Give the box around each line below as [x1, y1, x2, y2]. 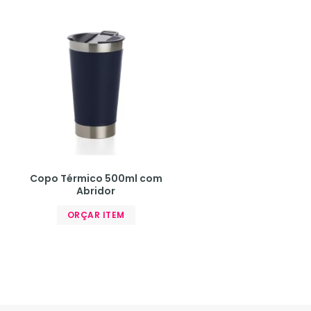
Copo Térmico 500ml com [29, 171, 162, 185]
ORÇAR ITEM [67, 208, 125, 221]
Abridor [76, 183, 115, 198]
